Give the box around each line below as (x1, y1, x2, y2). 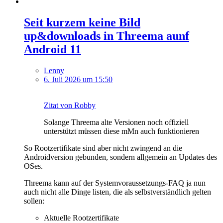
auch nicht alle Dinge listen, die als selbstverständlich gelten (24, 187, 211, 196)
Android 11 (24, 42, 81, 56)
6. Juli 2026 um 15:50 (44, 75, 112, 84)
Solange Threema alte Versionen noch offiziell (44, 117, 189, 126)
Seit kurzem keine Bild (24, 15, 140, 29)
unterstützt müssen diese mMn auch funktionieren (44, 126, 199, 135)
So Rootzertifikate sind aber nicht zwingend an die (24, 143, 182, 152)
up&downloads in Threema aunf (24, 29, 189, 42)
